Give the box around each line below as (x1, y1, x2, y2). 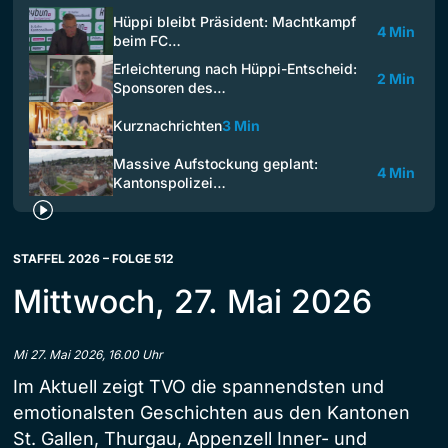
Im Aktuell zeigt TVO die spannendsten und (13, 376, 384, 398)
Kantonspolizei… (113, 173, 226, 191)
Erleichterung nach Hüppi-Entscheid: (113, 60, 357, 78)
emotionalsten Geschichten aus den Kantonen (13, 402, 410, 424)
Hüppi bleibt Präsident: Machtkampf (113, 13, 356, 30)
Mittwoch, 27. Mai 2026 (13, 282, 372, 322)
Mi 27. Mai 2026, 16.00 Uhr (13, 347, 163, 363)
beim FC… (113, 32, 181, 49)
